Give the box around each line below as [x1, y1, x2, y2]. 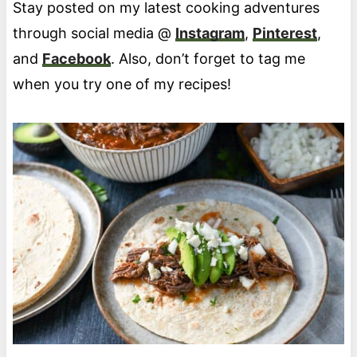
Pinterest [252, 24, 317, 41]
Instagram [175, 24, 245, 41]
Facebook [41, 49, 111, 67]
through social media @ [12, 24, 175, 41]
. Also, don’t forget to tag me [110, 49, 305, 67]
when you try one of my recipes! [12, 75, 231, 92]
